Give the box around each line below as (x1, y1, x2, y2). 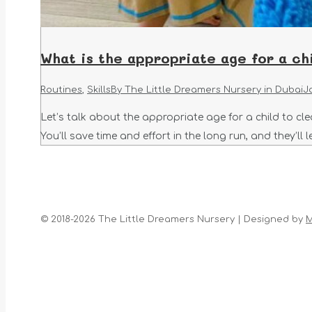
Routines (40, 85, 82, 95)
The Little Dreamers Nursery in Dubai (125, 85, 303, 95)
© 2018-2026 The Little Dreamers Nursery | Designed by (40, 214, 306, 225)
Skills (87, 85, 111, 95)
